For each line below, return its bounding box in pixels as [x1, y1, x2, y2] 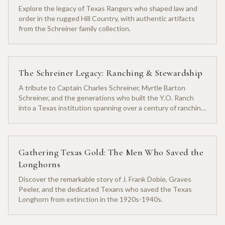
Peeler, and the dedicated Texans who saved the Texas [19, 184, 192, 193]
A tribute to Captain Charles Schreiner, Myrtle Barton [19, 83, 185, 92]
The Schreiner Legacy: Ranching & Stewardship [19, 67, 203, 78]
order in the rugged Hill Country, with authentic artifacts [19, 14, 195, 23]
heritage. [19, 113, 47, 122]
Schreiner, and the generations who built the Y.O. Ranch [19, 93, 194, 102]
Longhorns [19, 158, 61, 170]
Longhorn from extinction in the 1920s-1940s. [19, 194, 163, 203]
